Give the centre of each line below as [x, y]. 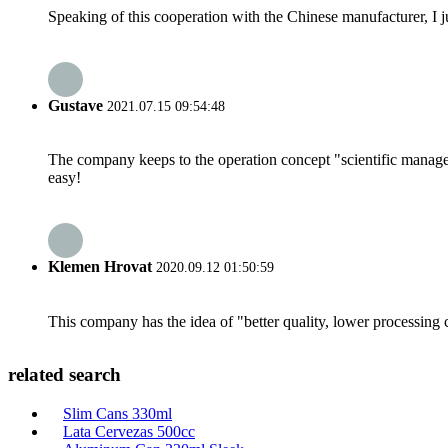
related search [64, 375]
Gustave [75, 105]
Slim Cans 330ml [117, 413]
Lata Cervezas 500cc [129, 431]
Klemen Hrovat [100, 267]
